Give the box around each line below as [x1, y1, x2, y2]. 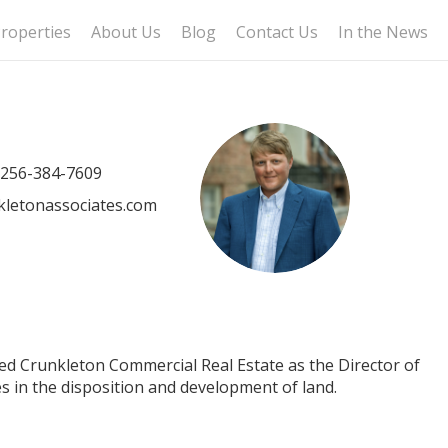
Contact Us [236, 21, 318, 43]
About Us [91, 21, 161, 43]
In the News [338, 21, 428, 43]
